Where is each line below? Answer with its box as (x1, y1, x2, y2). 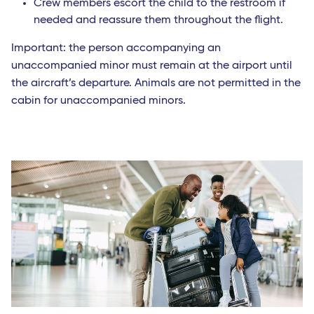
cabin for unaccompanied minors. (11, 95, 186, 107)
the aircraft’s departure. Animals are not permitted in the (11, 78, 301, 90)
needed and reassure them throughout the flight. (34, 15, 283, 27)
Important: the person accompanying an (11, 43, 221, 55)
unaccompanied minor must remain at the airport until (11, 60, 292, 72)
